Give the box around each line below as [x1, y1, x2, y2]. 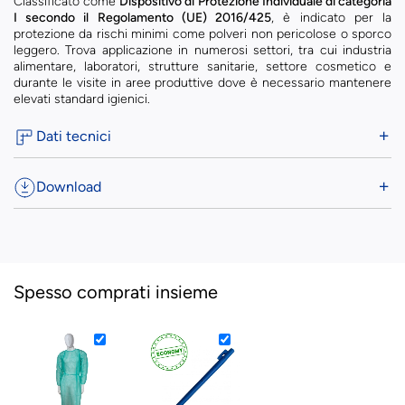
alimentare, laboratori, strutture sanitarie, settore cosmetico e [14, 59, 391, 74]
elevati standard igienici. [14, 91, 150, 107]
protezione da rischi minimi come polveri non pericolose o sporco [14, 26, 391, 42]
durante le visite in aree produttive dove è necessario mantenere [14, 75, 391, 90]
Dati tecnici [36, 127, 111, 145]
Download [36, 178, 101, 195]
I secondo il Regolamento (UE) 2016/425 [14, 10, 272, 25]
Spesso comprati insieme [14, 281, 218, 303]
